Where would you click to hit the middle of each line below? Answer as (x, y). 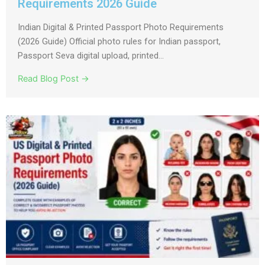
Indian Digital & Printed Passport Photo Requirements (121, 27)
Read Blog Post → (54, 78)
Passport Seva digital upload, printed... (91, 55)
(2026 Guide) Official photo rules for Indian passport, (119, 41)
